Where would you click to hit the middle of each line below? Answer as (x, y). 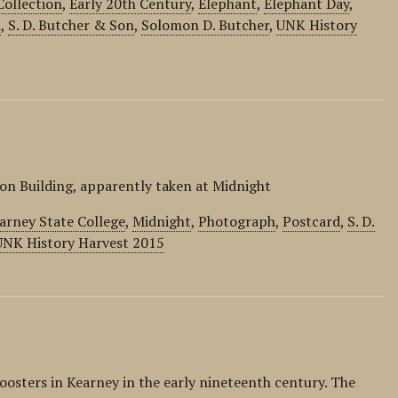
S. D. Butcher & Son (72, 25)
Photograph (237, 221)
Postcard (312, 221)
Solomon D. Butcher (206, 25)
